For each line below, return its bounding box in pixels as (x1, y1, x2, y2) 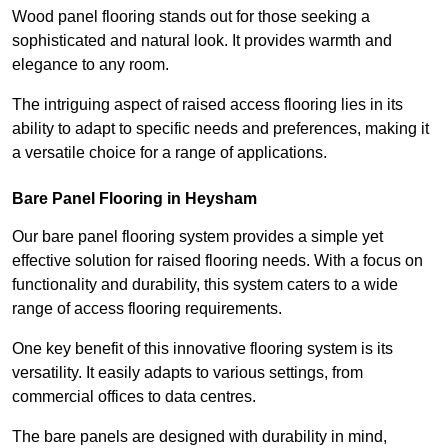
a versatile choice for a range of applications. (12, 144, 327, 162)
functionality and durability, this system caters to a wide (12, 276, 398, 294)
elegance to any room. (12, 56, 173, 74)
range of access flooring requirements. (12, 300, 282, 318)
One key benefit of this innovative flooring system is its (12, 340, 393, 358)
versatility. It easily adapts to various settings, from (12, 364, 363, 382)
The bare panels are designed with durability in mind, (12, 428, 387, 446)
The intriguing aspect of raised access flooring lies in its (12, 96, 403, 114)
